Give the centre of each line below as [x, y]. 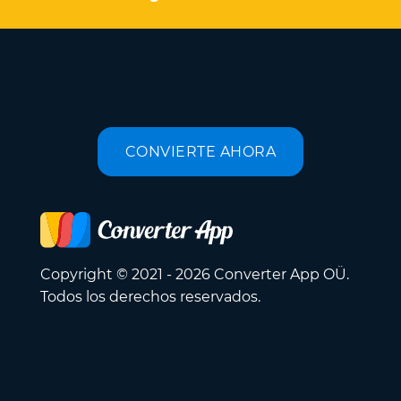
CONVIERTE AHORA [200, 151]
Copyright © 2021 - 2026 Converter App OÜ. [195, 275]
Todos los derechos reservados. [150, 297]
